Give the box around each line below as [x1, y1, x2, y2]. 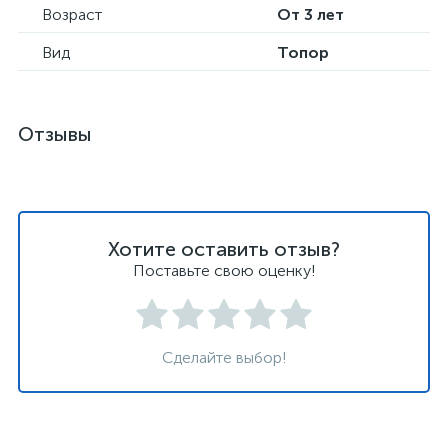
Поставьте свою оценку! [132, 261, 316, 280]
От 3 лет [277, 5, 344, 24]
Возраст [42, 5, 102, 24]
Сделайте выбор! [161, 348, 287, 367]
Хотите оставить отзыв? [108, 237, 340, 261]
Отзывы [18, 122, 92, 146]
